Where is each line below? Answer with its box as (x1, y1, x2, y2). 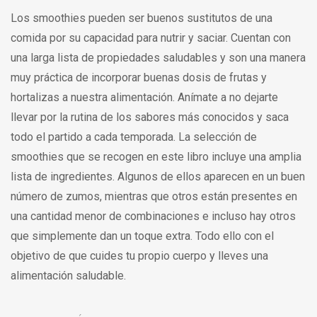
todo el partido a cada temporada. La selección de (11, 130, 257, 144)
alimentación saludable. (11, 269, 126, 283)
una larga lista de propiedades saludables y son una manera (11, 51, 306, 65)
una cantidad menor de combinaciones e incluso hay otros (11, 209, 296, 224)
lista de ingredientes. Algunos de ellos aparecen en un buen (11, 170, 305, 184)
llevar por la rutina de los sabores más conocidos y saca (11, 110, 289, 125)
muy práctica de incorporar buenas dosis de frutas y (11, 71, 267, 85)
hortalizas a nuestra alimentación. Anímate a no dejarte (11, 91, 278, 105)
